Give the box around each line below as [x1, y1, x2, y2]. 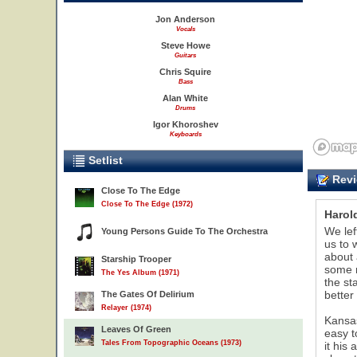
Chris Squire [159, 67, 211, 76]
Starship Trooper [101, 254, 171, 264]
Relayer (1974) [101, 304, 151, 312]
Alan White [163, 93, 208, 103]
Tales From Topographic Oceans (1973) [101, 339, 241, 347]
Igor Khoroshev [152, 120, 218, 129]
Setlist [85, 154, 123, 167]
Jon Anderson [155, 14, 215, 24]
